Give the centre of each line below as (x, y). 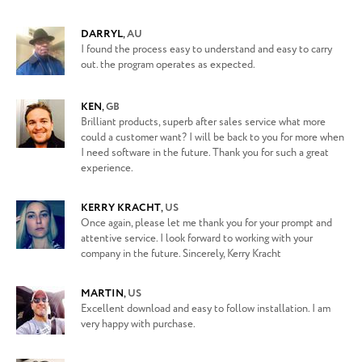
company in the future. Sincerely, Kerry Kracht (181, 254)
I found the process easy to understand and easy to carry (206, 50)
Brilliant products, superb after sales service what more (203, 122)
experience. (107, 168)
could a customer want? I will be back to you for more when (213, 138)
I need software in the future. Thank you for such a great (205, 153)
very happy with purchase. (138, 324)
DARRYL (102, 34)
